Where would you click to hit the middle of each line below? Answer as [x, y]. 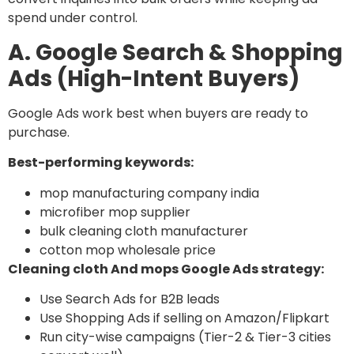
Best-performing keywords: [101, 163]
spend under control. [73, 18]
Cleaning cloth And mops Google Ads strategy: [166, 269]
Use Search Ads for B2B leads [130, 299]
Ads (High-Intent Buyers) [154, 78]
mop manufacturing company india [149, 193]
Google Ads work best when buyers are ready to [158, 113]
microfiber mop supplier [115, 212]
